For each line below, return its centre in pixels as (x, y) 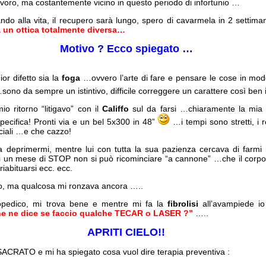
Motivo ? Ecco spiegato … (126, 49)
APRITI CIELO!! (126, 232)
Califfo (116, 109)
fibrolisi (183, 204)
